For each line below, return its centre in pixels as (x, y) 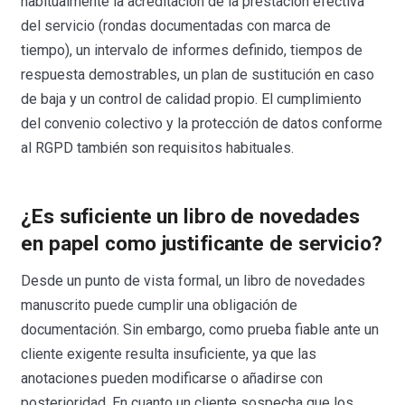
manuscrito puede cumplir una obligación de (160, 306)
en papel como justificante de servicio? (202, 243)
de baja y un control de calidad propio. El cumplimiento (192, 99)
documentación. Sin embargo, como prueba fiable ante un (200, 330)
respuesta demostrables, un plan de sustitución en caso (198, 75)
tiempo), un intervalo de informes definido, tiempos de (192, 51)
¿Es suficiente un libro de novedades (191, 216)
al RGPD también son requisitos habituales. (158, 148)
